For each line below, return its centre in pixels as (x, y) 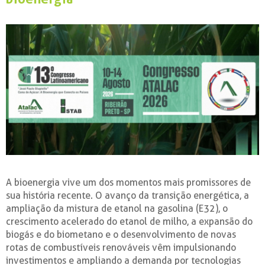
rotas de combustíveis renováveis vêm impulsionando (121, 247)
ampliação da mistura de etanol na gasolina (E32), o (117, 208)
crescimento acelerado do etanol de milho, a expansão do (129, 221)
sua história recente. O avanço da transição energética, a (127, 195)
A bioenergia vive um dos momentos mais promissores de (128, 182)
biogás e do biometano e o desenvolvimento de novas (121, 234)
